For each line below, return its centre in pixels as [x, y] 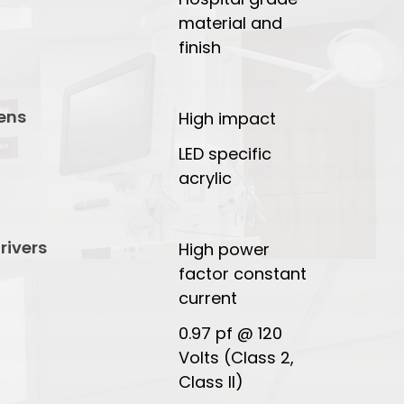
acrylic [206, 179]
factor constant [243, 274]
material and [231, 23]
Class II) [211, 382]
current [208, 298]
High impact [228, 119]
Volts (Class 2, [237, 358]
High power [225, 250]
